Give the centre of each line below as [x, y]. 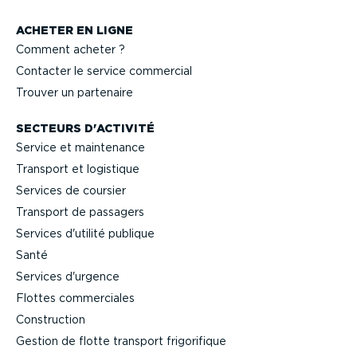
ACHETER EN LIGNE [75, 30]
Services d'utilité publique [85, 234]
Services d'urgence [68, 277]
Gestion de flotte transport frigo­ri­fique [121, 341]
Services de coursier [71, 191]
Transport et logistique [78, 169]
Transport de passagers [80, 212]
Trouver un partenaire [75, 93]
